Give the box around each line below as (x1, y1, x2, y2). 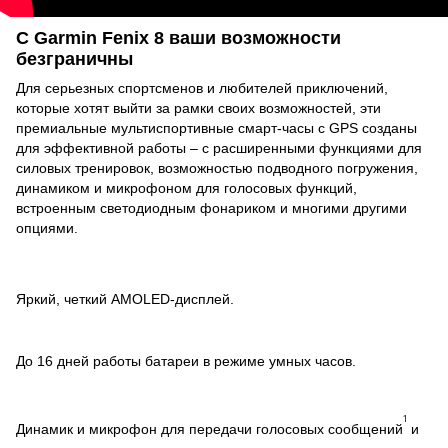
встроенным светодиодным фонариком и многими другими (16, 200, 407, 217)
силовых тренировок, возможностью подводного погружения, (16, 160, 418, 177)
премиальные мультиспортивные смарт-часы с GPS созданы (16, 120, 417, 137)
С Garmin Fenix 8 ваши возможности (16, 27, 341, 48)
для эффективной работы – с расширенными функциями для (16, 140, 422, 157)
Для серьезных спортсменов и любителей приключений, (16, 80, 388, 97)
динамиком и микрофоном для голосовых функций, (16, 180, 357, 197)
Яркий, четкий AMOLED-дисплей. (16, 291, 234, 308)
